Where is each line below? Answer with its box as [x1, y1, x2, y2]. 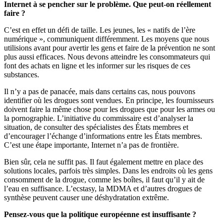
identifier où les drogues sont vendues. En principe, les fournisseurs [4, 96, 214, 105]
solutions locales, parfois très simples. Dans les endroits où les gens [4, 166, 213, 175]
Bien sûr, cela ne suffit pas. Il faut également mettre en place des [4, 158, 203, 166]
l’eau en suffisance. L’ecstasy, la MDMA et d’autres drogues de [4, 184, 202, 193]
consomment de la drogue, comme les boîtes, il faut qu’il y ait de [4, 175, 205, 184]
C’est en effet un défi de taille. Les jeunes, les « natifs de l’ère [4, 26, 195, 35]
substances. [4, 70, 39, 79]
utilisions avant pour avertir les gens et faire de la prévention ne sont [4, 44, 215, 53]
